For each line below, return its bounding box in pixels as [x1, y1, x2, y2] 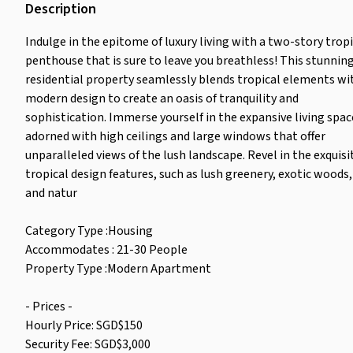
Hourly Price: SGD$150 [25, 316, 143, 334]
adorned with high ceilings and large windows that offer [25, 127, 325, 145]
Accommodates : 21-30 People [25, 240, 188, 258]
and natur [25, 184, 77, 202]
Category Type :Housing [25, 221, 153, 240]
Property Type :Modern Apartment [25, 259, 211, 277]
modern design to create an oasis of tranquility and [25, 89, 299, 107]
